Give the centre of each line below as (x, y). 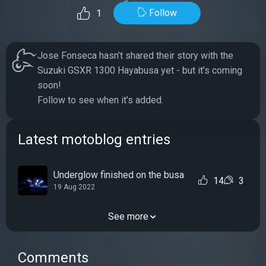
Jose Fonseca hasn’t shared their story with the (135, 56)
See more (128, 216)
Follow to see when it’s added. (100, 100)
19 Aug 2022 (74, 187)
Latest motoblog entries (94, 140)
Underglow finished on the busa (119, 175)
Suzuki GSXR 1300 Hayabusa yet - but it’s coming (140, 70)
